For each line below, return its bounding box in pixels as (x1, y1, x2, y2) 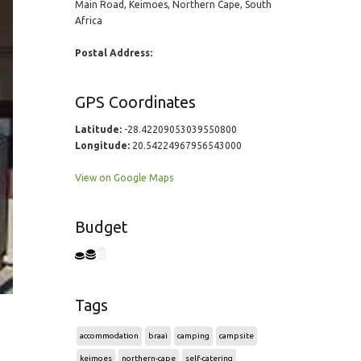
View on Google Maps (74, 172, 173, 183)
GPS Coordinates (74, 93, 196, 111)
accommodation (79, 331, 139, 340)
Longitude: (74, 140, 130, 151)
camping (176, 331, 210, 340)
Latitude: (74, 124, 122, 135)
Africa (74, 15, 102, 26)
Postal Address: (74, 48, 152, 58)
